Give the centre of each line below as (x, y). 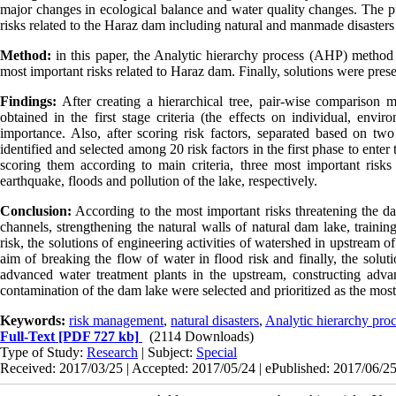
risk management (116, 320)
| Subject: (167, 352)
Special (217, 352)
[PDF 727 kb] (97, 336)
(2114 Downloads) (202, 336)
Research (112, 352)
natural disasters (215, 320)
